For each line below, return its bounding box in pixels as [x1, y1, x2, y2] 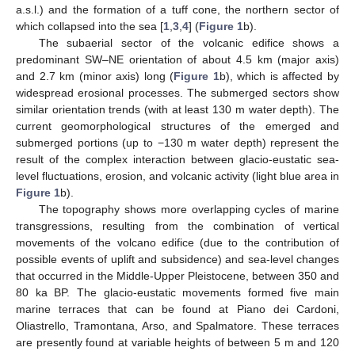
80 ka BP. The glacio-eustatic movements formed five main [16, 286, 339, 300]
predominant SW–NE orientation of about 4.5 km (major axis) [16, 53, 339, 67]
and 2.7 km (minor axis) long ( [16, 70, 174, 83]
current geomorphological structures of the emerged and [16, 120, 339, 133]
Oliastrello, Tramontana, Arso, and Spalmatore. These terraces [16, 319, 339, 333]
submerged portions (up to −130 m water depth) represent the [16, 136, 339, 150]
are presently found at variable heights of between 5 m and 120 [16, 336, 339, 349]
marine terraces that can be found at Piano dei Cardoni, [16, 303, 339, 316]
